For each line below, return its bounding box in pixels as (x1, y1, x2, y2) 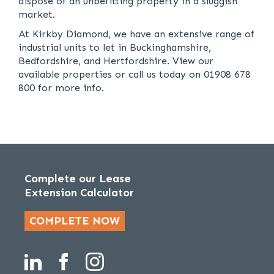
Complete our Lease (24, 172, 131, 185)
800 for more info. (18, 82, 104, 94)
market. (18, 9, 58, 20)
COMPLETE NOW (29, 214, 120, 228)
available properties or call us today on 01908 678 (18, 68, 251, 80)
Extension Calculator (24, 186, 134, 199)
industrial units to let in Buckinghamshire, (18, 42, 211, 53)
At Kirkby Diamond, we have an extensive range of (18, 28, 254, 40)
